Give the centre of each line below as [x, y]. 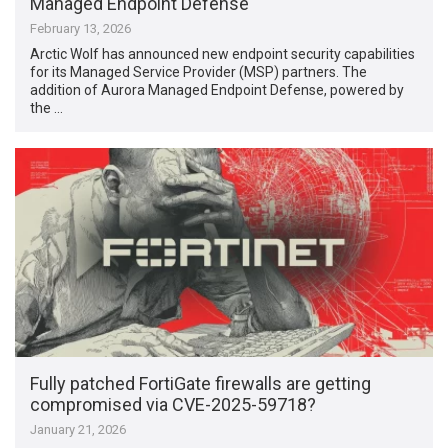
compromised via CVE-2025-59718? [173, 404]
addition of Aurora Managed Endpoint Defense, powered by [217, 90]
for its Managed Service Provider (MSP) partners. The [199, 72]
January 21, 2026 [78, 429]
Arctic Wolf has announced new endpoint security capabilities [223, 54]
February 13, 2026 [81, 29]
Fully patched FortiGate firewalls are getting [201, 383]
